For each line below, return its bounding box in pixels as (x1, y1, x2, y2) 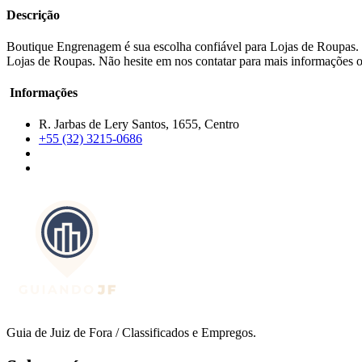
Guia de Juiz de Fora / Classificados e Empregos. (6, 326, 256, 340)
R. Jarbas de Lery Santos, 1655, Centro (39, 117, 239, 132)
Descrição (6, 7, 60, 22)
